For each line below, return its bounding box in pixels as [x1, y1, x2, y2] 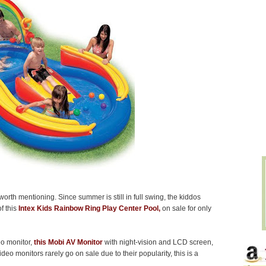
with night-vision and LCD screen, [102, 238, 213, 247]
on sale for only [160, 204, 211, 213]
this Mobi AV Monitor [33, 238, 103, 247]
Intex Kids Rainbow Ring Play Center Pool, [18, 204, 160, 213]
